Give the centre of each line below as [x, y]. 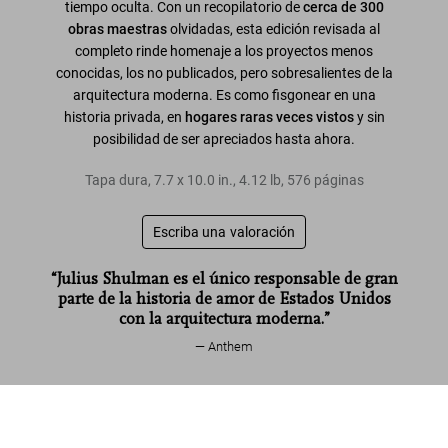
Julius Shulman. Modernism [160, 403]
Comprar [360, 425]
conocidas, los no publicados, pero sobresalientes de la [224, 72]
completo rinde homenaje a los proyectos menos [224, 50]
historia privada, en [124, 116]
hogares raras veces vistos [269, 116]
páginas [338, 179]
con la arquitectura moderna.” [224, 318]
